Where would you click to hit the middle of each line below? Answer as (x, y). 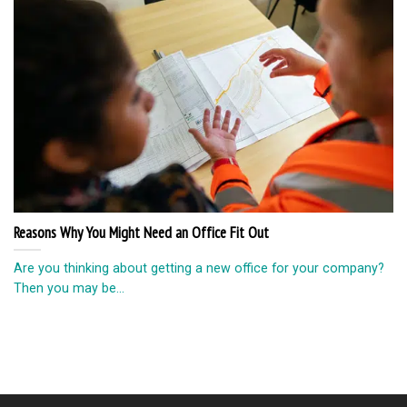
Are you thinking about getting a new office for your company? (199, 268)
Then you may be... (69, 288)
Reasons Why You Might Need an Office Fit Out (141, 233)
